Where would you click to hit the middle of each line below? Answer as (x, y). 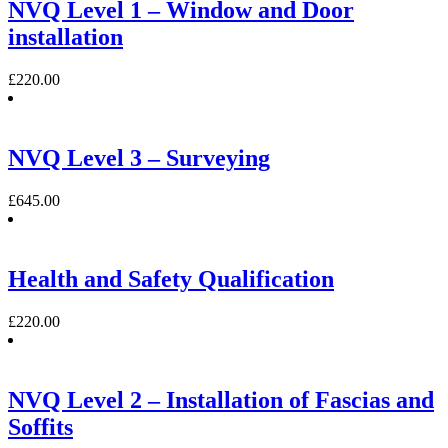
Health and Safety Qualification (171, 278)
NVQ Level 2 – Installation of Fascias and (221, 399)
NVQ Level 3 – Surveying (139, 158)
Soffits (40, 426)
